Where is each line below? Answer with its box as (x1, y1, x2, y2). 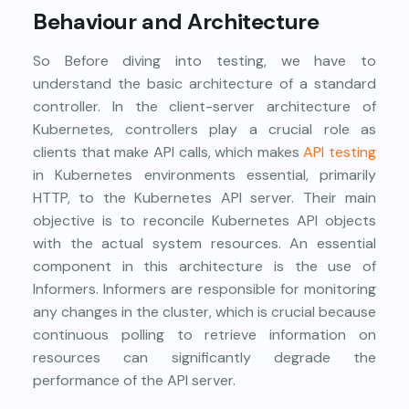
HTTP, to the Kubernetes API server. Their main (33, 188, 376, 208)
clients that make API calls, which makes (33, 142, 304, 163)
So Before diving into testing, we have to (33, 51, 376, 71)
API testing (303, 142, 376, 163)
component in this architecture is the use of (33, 257, 376, 277)
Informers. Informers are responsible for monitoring (33, 279, 376, 299)
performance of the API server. (33, 371, 236, 391)
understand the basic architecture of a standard (33, 74, 376, 94)
